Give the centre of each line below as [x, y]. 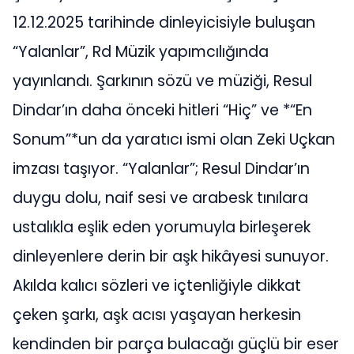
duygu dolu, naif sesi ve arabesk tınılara [160, 198]
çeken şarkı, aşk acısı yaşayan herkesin [157, 314]
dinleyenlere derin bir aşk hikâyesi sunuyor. [171, 256]
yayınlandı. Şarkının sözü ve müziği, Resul [162, 81]
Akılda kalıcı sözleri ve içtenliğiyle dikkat [157, 285]
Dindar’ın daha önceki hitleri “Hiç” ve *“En [162, 110]
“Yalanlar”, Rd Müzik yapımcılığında [141, 51]
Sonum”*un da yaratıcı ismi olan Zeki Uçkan [174, 139]
